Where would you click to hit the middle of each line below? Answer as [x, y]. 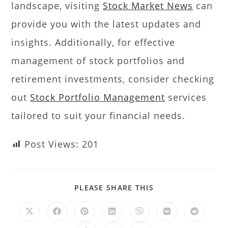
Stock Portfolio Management [98, 97]
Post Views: [52, 144]
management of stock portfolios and [98, 61]
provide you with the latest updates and [106, 24]
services [186, 97]
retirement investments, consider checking [113, 79]
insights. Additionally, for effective [93, 42]
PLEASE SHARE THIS [114, 188]
